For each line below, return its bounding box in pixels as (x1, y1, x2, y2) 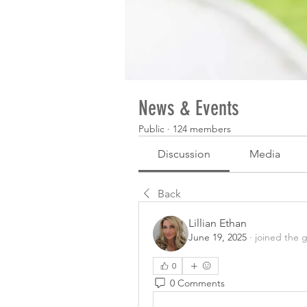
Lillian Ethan (188, 217, 247, 230)
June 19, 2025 (188, 231, 247, 243)
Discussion (158, 147, 211, 160)
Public (138, 123, 164, 135)
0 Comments (170, 276, 225, 289)
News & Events (138, 96, 239, 121)
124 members (173, 123, 231, 135)
